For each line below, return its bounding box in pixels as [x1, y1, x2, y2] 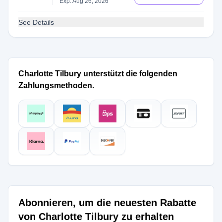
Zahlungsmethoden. [18, 81, 94, 90]
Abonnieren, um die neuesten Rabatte [18, 197, 196, 208]
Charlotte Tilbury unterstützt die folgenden [18, 69, 177, 78]
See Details [18, 18, 54, 26]
